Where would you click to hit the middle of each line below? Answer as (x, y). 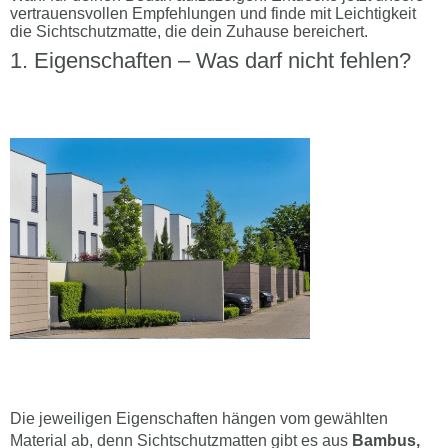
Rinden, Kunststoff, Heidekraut (127, 428)
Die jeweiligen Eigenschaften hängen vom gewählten (199, 384)
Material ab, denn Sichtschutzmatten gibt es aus (181, 406)
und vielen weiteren (315, 428)
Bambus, (386, 406)
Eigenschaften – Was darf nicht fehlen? (222, 26)
